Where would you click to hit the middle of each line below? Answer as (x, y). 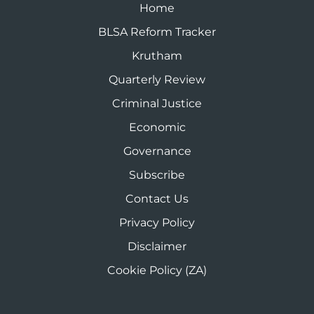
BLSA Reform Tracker (157, 32)
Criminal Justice (157, 103)
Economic (157, 127)
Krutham (157, 56)
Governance (157, 151)
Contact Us (157, 199)
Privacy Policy (157, 223)
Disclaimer (157, 246)
